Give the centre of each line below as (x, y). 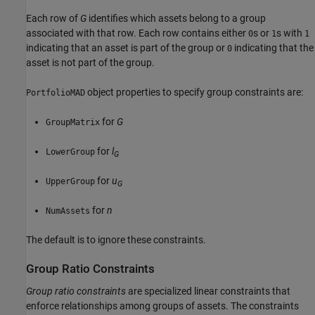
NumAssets (68, 211)
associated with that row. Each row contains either (137, 33)
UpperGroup (70, 182)
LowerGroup (70, 152)
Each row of (53, 19)
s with (290, 33)
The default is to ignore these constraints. (116, 240)
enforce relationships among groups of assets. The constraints (162, 306)
